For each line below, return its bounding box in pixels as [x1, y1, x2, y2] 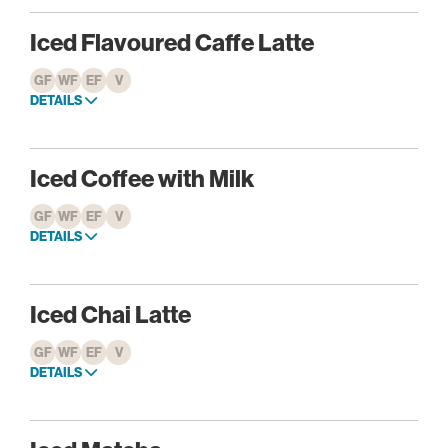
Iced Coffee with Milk [30, 163, 254, 194]
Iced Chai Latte [30, 299, 191, 330]
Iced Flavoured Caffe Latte [30, 27, 314, 58]
